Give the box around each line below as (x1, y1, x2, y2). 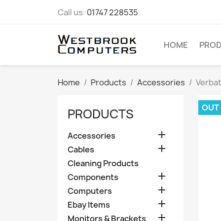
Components (68, 172, 118, 183)
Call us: (58, 7, 87, 18)
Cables (68, 144, 94, 155)
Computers (68, 185, 112, 197)
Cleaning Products (68, 158, 139, 169)
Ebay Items (68, 199, 110, 211)
